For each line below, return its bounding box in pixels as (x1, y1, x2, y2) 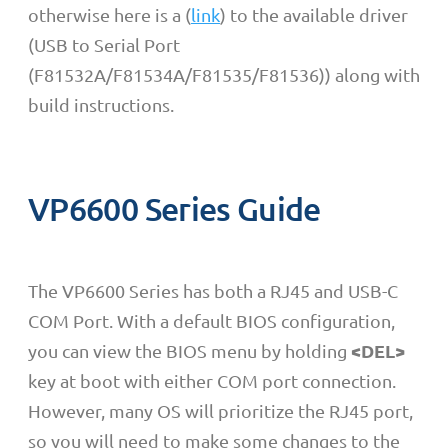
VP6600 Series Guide (28, 188, 321, 228)
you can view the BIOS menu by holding (28, 339, 351, 361)
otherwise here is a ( (28, 3, 191, 25)
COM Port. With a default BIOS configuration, (28, 309, 395, 331)
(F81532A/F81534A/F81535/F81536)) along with (28, 63, 420, 85)
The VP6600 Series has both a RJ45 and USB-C (28, 279, 398, 301)
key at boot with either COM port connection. (28, 369, 396, 391)
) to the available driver (220, 3, 408, 25)
